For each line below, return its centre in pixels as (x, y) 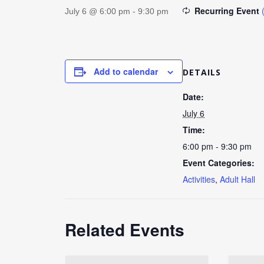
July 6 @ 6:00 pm (98, 11)
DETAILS (202, 72)
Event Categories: (219, 163)
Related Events (125, 230)
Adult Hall (237, 179)
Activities (199, 179)
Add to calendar (126, 71)
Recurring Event (228, 11)
